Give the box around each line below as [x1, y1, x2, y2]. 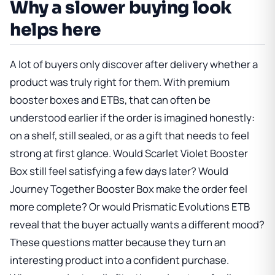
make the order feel [154, 181, 247, 196]
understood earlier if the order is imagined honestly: [10, 110, 255, 125]
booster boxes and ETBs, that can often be [10, 92, 211, 107]
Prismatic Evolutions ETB [133, 199, 250, 214]
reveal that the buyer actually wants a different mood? [10, 217, 265, 231]
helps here [10, 18, 101, 41]
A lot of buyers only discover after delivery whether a [10, 56, 258, 71]
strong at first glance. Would [10, 145, 145, 160]
